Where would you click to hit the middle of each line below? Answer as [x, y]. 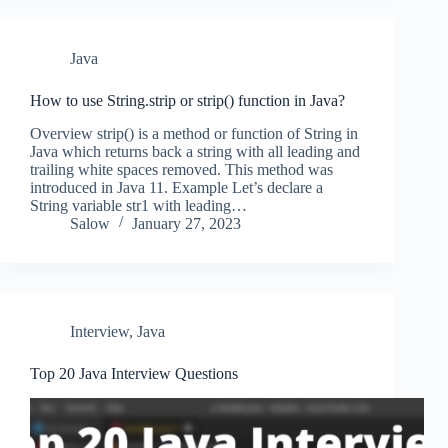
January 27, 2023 [186, 223]
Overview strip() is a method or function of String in [194, 133]
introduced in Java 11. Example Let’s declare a [176, 187]
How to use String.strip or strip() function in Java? [187, 101]
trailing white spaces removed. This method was [181, 169]
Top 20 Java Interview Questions [134, 373]
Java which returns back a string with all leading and [195, 151]
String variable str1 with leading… [138, 205]
